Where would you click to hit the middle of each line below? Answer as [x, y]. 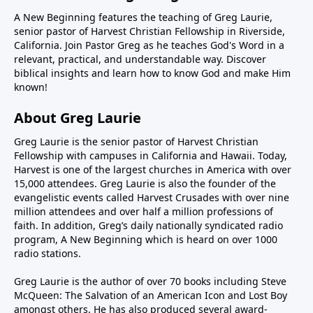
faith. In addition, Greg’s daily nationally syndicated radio [148, 226]
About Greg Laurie [78, 118]
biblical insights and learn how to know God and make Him [152, 73]
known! [31, 87]
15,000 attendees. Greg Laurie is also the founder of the [145, 184]
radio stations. [48, 254]
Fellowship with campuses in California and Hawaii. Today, [151, 156]
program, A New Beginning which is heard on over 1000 [146, 240]
